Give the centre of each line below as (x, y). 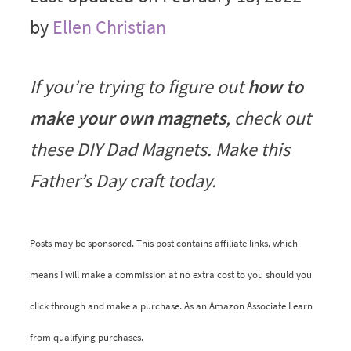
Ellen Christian (109, 27)
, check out (268, 118)
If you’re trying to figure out (138, 86)
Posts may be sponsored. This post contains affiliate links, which (163, 243)
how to (275, 86)
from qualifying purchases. (86, 337)
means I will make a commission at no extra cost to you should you (170, 274)
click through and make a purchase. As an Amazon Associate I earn (171, 306)
